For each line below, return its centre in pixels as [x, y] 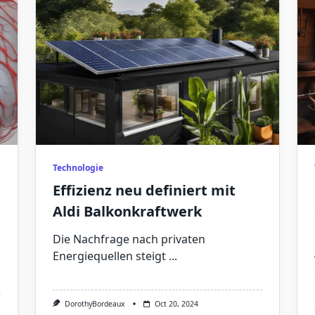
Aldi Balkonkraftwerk [127, 212]
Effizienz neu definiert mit [144, 191]
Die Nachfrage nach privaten [129, 239]
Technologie [78, 168]
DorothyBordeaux [95, 304]
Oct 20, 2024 [176, 304]
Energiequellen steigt [109, 256]
